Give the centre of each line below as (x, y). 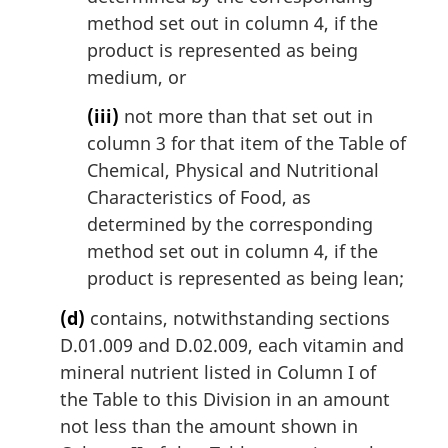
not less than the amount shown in (209, 426)
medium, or (136, 76)
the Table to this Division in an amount (225, 399)
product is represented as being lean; (245, 278)
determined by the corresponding (230, 224)
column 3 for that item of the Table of (246, 143)
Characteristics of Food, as (199, 197)
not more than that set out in (246, 116)
